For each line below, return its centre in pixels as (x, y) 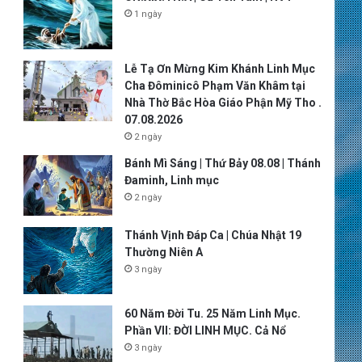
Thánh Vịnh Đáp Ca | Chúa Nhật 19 (213, 235)
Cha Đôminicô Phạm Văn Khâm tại (215, 86)
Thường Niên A (163, 252)
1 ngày (147, 14)
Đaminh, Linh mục (171, 180)
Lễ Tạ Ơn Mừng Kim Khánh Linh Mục (219, 69)
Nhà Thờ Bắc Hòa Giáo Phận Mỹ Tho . (223, 103)
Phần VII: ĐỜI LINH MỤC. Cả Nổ (205, 330)
